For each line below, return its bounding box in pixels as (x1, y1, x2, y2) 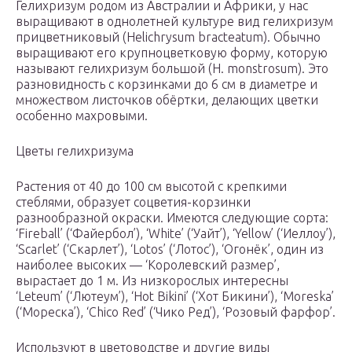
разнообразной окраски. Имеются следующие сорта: (16, 211, 328, 225)
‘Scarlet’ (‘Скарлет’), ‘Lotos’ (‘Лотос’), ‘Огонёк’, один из (16, 242, 324, 257)
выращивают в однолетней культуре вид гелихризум (16, 14, 333, 29)
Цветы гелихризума (16, 144, 134, 159)
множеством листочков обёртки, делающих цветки (16, 93, 318, 108)
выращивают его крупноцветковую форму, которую (16, 46, 328, 60)
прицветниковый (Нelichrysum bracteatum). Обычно (16, 30, 321, 45)
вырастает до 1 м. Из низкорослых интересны (16, 273, 288, 288)
